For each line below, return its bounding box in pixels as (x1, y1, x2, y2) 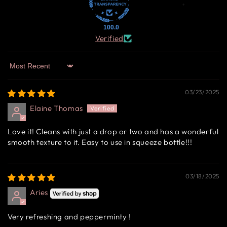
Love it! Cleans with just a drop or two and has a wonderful (8, 127, 219, 137)
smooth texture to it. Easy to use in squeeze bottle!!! (8, 137, 193, 147)
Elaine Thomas (30, 103, 83, 113)
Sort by (7, 65, 34, 75)
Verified (95, 33, 124, 44)
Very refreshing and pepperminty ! (8, 211, 131, 221)
